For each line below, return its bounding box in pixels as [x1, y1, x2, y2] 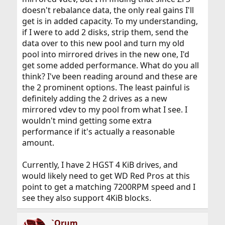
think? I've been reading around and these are [22, 71, 197, 82]
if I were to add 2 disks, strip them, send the [22, 27, 188, 38]
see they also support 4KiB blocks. [22, 192, 151, 203]
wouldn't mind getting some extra [22, 115, 152, 126]
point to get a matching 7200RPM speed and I [22, 181, 195, 192]
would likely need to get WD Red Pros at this [22, 170, 190, 181]
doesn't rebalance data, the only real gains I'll [22, 5, 194, 16]
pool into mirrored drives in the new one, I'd [22, 49, 189, 60]
